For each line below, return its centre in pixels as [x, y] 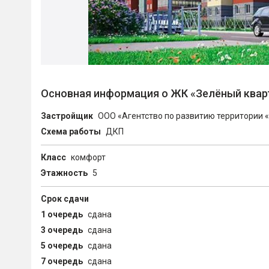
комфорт [88, 157]
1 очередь [62, 214]
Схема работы [71, 131]
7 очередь [62, 261]
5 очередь [62, 246]
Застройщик [67, 116]
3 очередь [62, 230]
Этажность [64, 173]
